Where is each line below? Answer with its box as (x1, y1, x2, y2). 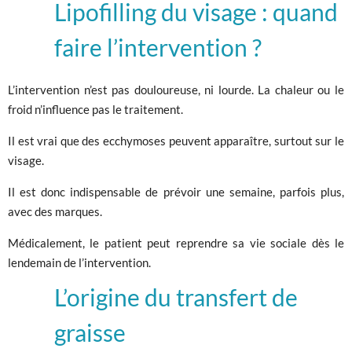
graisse (54, 317, 126, 346)
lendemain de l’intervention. (8, 255, 151, 269)
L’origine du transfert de (54, 282, 298, 311)
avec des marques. (8, 203, 102, 218)
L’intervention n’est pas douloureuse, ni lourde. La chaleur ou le (8, 82, 344, 97)
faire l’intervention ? (54, 32, 262, 61)
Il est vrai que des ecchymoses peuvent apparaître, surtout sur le (8, 133, 344, 148)
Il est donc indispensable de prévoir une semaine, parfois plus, (8, 184, 344, 199)
